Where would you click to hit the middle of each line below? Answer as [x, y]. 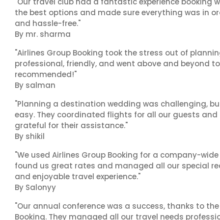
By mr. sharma [43, 34]
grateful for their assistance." [71, 125]
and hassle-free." [48, 23]
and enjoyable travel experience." [78, 177]
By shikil [30, 136]
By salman [35, 85]
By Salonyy [35, 187]
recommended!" [46, 74]
